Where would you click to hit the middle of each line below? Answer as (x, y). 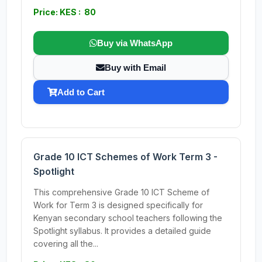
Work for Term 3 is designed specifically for (118, 205)
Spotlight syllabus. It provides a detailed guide (122, 231)
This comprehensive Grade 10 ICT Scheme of (121, 192)
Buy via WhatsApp (135, 43)
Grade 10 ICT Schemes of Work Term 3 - (125, 157)
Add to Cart (81, 92)
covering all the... (66, 244)
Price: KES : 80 (65, 12)
